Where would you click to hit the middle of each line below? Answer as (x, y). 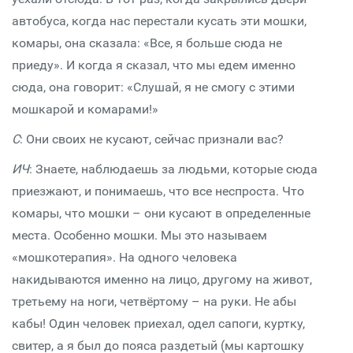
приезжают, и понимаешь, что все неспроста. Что (158, 191)
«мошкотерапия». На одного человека (124, 257)
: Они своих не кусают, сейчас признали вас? (152, 139)
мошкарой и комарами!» (85, 109)
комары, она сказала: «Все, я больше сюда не (147, 43)
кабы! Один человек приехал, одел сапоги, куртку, (158, 323)
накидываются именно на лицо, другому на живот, (162, 279)
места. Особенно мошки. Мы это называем (139, 235)
